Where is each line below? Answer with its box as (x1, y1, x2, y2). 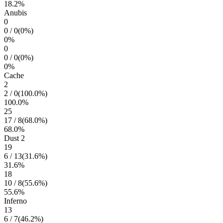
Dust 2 (4, 134, 25, 142)
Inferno (4, 197, 27, 205)
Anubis (4, 8, 27, 17)
